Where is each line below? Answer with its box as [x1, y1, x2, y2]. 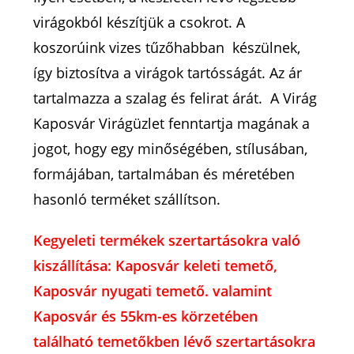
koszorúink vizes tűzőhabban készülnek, [33, 37, 301, 57]
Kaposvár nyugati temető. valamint [33, 281, 273, 300]
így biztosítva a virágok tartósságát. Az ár [33, 62, 303, 82]
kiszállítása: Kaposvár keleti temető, [33, 255, 278, 275]
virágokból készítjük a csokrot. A [33, 12, 246, 32]
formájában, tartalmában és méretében [33, 164, 296, 183]
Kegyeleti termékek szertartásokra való [33, 230, 301, 250]
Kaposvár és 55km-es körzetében [33, 306, 258, 326]
